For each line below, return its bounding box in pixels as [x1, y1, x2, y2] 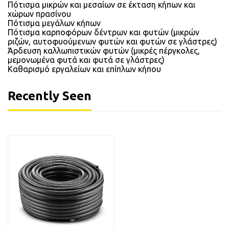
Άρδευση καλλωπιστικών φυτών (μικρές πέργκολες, [8, 45, 200, 55]
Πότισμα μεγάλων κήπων [8, 18, 101, 28]
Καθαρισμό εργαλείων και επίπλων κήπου [8, 64, 161, 74]
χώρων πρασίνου [8, 9, 71, 18]
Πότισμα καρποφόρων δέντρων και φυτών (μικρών [8, 27, 199, 37]
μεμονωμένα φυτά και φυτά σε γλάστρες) [8, 55, 165, 64]
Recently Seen [8, 88, 91, 103]
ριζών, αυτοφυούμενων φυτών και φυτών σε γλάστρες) [8, 36, 217, 46]
